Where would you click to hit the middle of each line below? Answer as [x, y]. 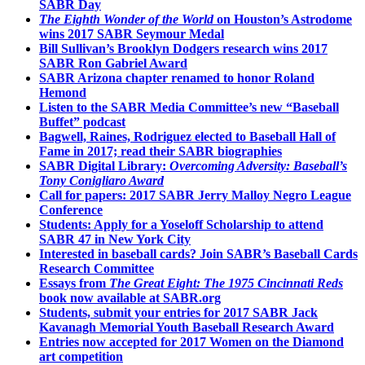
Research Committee [97, 268]
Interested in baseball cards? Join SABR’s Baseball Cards [198, 253]
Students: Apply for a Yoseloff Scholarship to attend [181, 224]
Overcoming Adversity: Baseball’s [258, 165]
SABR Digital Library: [104, 165]
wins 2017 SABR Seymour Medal [132, 33]
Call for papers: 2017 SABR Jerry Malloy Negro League [195, 195]
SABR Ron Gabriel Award [113, 63]
